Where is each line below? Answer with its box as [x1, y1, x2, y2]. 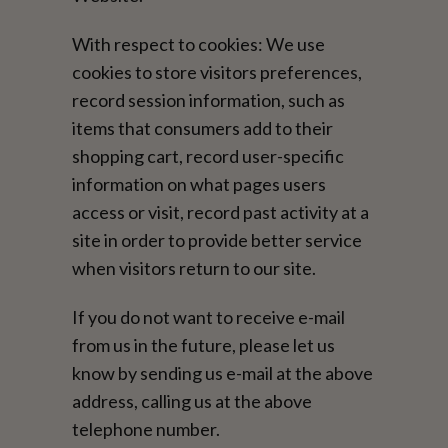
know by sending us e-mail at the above [72, 361, 374, 384]
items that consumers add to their [72, 116, 334, 139]
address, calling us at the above [72, 389, 313, 412]
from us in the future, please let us [72, 333, 336, 356]
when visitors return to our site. [72, 256, 317, 279]
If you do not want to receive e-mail [72, 305, 346, 328]
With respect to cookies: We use [72, 32, 326, 55]
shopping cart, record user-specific [72, 144, 345, 167]
